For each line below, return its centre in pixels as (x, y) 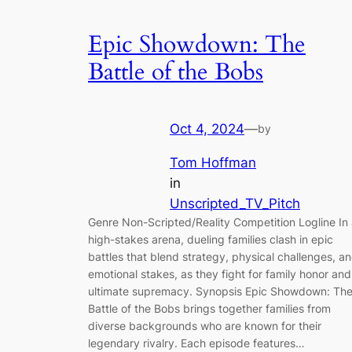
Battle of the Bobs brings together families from (209, 309)
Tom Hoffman (213, 163)
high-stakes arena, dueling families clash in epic (211, 240)
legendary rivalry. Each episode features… (196, 343)
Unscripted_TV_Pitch (235, 204)
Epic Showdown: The (197, 44)
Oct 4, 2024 (207, 129)
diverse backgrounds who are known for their (205, 326)
